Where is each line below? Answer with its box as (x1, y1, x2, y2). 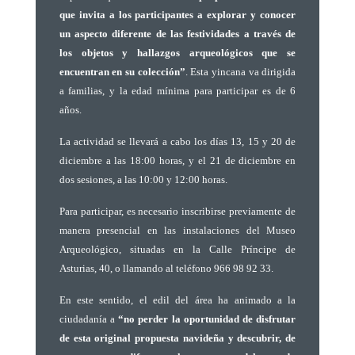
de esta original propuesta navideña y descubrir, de (59, 332, 296, 344)
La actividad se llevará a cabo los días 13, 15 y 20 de (59, 136, 296, 147)
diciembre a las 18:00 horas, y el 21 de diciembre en (59, 155, 296, 166)
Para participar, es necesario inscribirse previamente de (59, 205, 296, 217)
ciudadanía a (59, 313, 119, 325)
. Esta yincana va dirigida (185, 66, 296, 78)
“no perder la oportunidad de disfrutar (118, 313, 296, 325)
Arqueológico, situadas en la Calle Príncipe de (59, 243, 296, 255)
